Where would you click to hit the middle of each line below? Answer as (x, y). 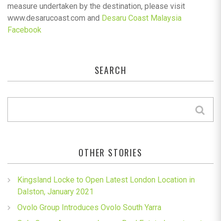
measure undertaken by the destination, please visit (96, 6)
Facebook (24, 30)
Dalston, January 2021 (55, 191)
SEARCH (110, 70)
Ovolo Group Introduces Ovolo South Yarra (89, 207)
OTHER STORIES (110, 152)
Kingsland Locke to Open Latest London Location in (106, 180)
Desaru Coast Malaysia (142, 18)
